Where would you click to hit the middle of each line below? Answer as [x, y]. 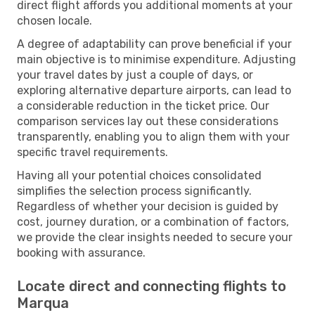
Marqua [43, 303]
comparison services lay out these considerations [148, 121]
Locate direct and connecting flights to [152, 286]
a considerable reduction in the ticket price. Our [143, 105]
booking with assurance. [81, 252]
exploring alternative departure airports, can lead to [154, 90]
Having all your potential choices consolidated [139, 175]
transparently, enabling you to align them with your [153, 136]
